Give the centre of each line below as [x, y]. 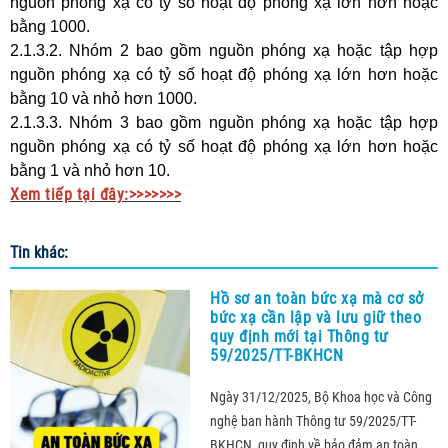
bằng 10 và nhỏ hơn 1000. [103, 98]
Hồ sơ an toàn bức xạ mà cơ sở [317, 298]
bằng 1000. [50, 26]
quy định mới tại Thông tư [299, 336]
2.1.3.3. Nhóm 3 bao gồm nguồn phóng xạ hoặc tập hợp [224, 122]
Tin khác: [39, 252]
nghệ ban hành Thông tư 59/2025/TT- [313, 421]
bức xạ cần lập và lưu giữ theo [315, 317]
